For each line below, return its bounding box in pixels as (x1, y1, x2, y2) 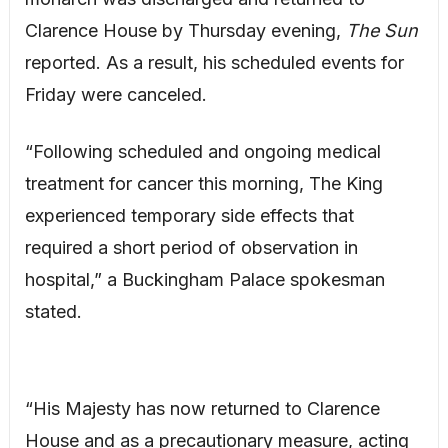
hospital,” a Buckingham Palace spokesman (24, 269, 385, 291)
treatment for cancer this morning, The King (24, 173, 383, 195)
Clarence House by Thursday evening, (24, 20, 346, 42)
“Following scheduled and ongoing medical (24, 141, 381, 163)
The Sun (345, 20, 418, 42)
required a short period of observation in (24, 237, 358, 259)
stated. (24, 301, 82, 323)
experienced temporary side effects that (24, 205, 354, 227)
